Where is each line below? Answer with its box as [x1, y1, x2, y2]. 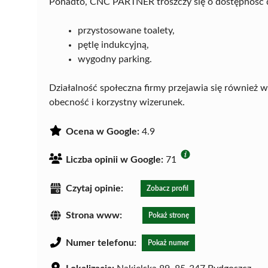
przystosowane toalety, [78, 25, 175, 35]
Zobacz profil [147, 184, 188, 192]
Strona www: [66, 211, 122, 221]
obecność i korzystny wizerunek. [49, 97, 185, 107]
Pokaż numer [148, 239, 189, 247]
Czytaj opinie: [66, 183, 123, 193]
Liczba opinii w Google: [66, 154, 163, 165]
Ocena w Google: [66, 126, 139, 136]
